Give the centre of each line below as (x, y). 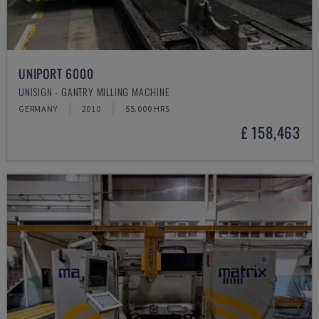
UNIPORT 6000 (56, 73)
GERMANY (38, 109)
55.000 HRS (147, 109)
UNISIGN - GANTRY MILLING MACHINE (94, 91)
